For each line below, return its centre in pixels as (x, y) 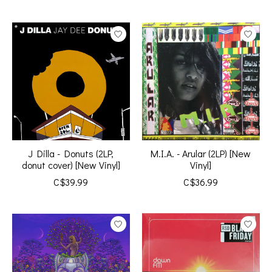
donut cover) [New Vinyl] (71, 165)
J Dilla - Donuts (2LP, (71, 154)
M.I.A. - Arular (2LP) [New (201, 154)
